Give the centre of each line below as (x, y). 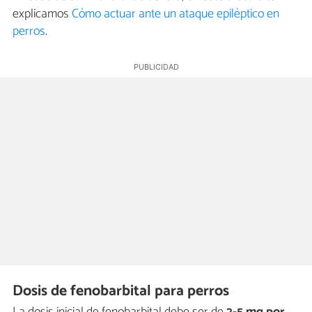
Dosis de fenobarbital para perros (121, 291)
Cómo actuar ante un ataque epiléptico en (175, 14)
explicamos (42, 14)
